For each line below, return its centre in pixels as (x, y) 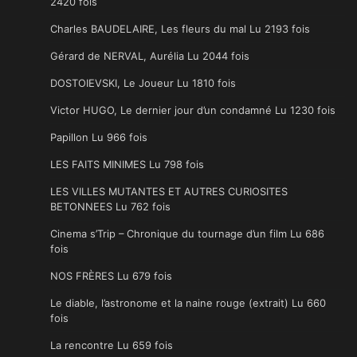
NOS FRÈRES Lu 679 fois (111, 275)
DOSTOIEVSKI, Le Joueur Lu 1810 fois (143, 82)
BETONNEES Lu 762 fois (110, 206)
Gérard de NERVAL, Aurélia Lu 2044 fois (150, 55)
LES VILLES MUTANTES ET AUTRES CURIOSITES (169, 191)
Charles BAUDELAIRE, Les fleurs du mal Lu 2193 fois (180, 28)
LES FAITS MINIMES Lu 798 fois (127, 164)
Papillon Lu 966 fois (99, 137)
